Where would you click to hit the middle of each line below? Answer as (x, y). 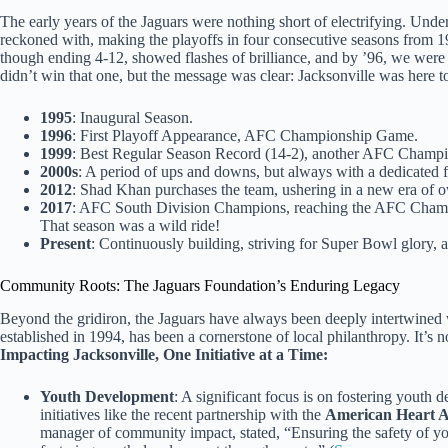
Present (65, 243)
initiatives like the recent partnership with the (182, 414)
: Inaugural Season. (132, 117)
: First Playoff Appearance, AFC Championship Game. (245, 135)
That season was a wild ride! (130, 225)
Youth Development (107, 396)
